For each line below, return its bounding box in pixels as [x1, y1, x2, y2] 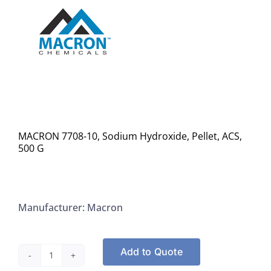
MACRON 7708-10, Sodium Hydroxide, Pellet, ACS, [18, 129, 242, 143]
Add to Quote [120, 246, 183, 258]
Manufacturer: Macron [18, 200, 123, 214]
